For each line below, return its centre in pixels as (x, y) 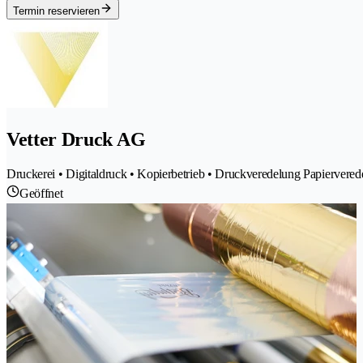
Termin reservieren (56, 11)
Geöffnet (41, 194)
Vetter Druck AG (76, 139)
